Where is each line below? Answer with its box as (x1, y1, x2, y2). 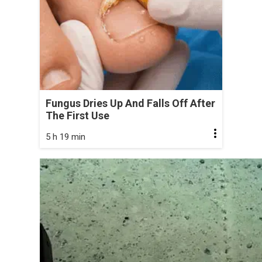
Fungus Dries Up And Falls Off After (46, 96, 215, 109)
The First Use (46, 109, 109, 122)
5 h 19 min (46, 131, 85, 142)
